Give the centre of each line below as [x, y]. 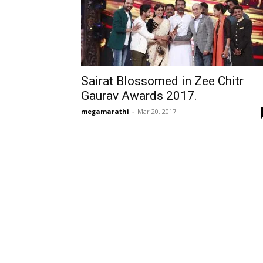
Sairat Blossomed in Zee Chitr [162, 81]
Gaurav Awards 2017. [139, 96]
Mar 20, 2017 [157, 111]
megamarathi [105, 111]
